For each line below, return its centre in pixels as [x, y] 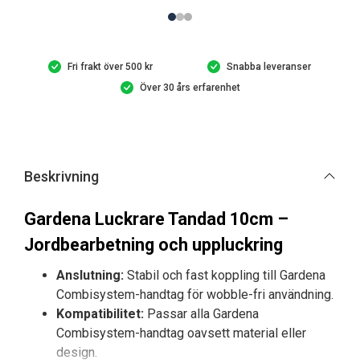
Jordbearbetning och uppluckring [153, 244]
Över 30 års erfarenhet [190, 87]
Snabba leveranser [269, 66]
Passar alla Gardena [201, 313]
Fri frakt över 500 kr [110, 66]
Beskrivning [61, 176]
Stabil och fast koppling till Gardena [225, 275]
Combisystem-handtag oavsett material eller [181, 333]
